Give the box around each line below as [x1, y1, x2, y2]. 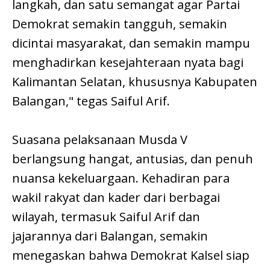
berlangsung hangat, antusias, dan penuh [12, 151, 253, 168]
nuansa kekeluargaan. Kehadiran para [12, 170, 230, 187]
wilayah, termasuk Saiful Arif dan [12, 209, 200, 225]
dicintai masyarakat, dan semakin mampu [12, 35, 250, 52]
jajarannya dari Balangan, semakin [12, 228, 208, 245]
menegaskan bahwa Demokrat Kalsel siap [12, 247, 250, 264]
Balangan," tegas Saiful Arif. [12, 93, 170, 110]
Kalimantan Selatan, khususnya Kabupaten [12, 74, 257, 90]
